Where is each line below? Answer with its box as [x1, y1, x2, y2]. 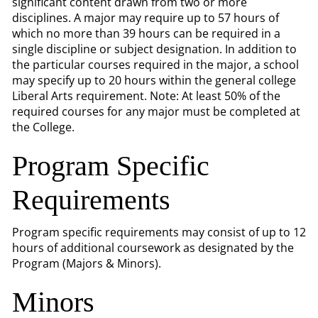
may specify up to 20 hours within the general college [12, 72, 296, 88]
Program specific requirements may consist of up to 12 [12, 224, 306, 240]
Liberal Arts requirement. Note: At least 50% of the [12, 88, 280, 104]
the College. [12, 119, 75, 135]
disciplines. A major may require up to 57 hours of [12, 10, 279, 26]
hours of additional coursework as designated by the [12, 240, 294, 256]
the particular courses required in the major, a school [12, 57, 299, 72]
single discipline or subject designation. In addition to [12, 41, 297, 57]
